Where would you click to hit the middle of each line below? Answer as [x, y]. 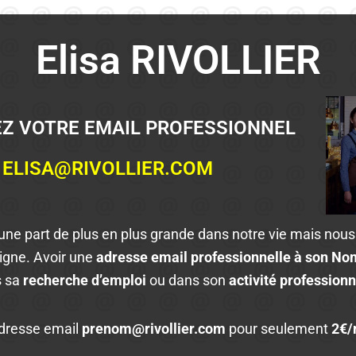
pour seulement [279, 328]
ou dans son [188, 280]
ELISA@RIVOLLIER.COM [108, 168]
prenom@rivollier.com [153, 328]
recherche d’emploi [85, 280]
